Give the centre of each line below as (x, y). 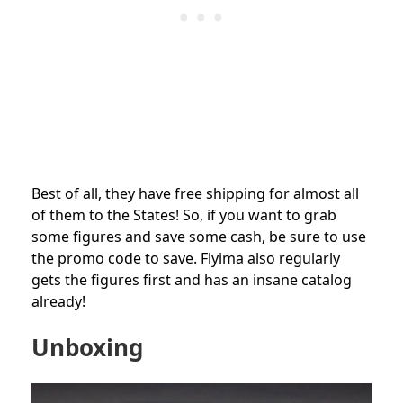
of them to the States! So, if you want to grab (184, 215)
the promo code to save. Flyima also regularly (186, 259)
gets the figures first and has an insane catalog (192, 280)
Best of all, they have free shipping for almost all (195, 194)
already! (58, 302)
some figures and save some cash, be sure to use (199, 237)
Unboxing (87, 348)
